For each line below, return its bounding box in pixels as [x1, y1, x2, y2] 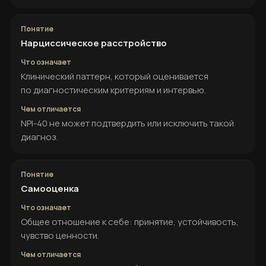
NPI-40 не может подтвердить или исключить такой [21, 117, 234, 129]
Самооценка [21, 182, 79, 195]
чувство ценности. [21, 229, 99, 242]
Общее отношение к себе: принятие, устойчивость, [21, 216, 239, 228]
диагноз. [21, 131, 58, 143]
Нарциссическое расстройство [21, 37, 167, 49]
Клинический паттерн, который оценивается [21, 70, 208, 83]
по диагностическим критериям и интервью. [21, 84, 206, 96]
